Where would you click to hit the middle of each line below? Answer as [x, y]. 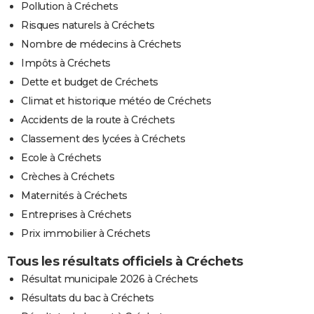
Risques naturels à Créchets [88, 26]
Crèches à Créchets [68, 177]
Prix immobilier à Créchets [86, 234]
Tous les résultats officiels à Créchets [125, 262]
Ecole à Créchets [61, 158]
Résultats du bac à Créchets [88, 298]
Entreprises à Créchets [76, 215]
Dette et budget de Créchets [90, 82]
